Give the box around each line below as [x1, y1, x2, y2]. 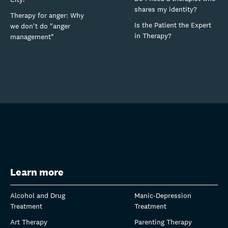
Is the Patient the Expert [134, 20, 211, 30]
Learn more [10, 165, 64, 179]
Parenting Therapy [134, 217, 192, 226]
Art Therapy [10, 217, 47, 226]
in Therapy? [134, 31, 172, 40]
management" [10, 32, 54, 41]
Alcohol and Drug [10, 190, 65, 200]
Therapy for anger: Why [10, 10, 84, 20]
